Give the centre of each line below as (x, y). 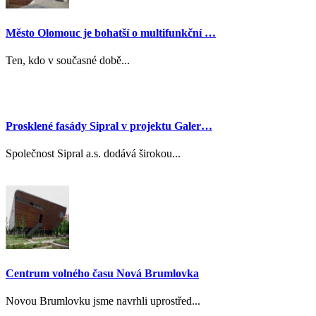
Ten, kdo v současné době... (68, 60)
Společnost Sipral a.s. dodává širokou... (93, 154)
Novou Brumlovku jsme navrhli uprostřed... (103, 300)
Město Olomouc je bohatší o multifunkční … (111, 32)
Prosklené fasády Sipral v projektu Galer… (109, 126)
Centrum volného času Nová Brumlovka (102, 273)
